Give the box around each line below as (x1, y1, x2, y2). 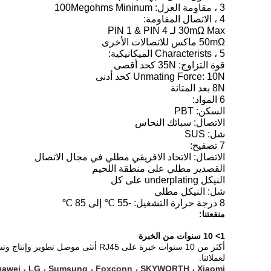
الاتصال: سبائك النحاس (135, 117, 225, 128)
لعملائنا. (199, 253, 225, 263)
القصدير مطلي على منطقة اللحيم (92, 163, 225, 174)
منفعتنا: (199, 209, 225, 219)
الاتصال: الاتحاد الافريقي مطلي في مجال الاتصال (34, 152, 225, 162)
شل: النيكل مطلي (154, 186, 225, 197)
